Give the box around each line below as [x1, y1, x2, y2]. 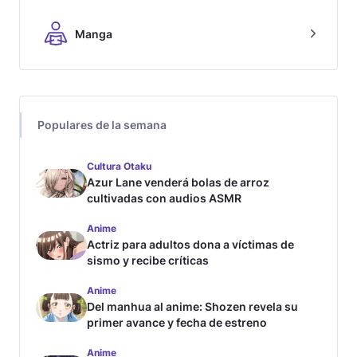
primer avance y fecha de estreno [87, 316, 267, 330]
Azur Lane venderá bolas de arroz [87, 175, 269, 190]
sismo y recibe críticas [87, 253, 209, 268]
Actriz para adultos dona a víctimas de [87, 237, 294, 252]
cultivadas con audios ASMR [87, 191, 241, 206]
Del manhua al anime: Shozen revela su [87, 300, 298, 314]
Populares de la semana [37, 118, 167, 132]
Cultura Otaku [87, 160, 151, 173]
